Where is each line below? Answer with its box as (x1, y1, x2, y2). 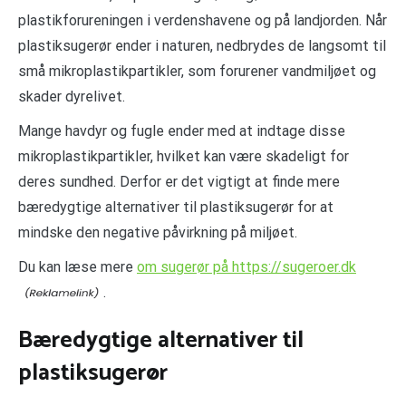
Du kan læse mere (18, 257, 137, 275)
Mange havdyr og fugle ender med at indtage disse (18, 121, 345, 140)
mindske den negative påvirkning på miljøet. (18, 223, 297, 241)
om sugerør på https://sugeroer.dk (137, 257, 356, 275)
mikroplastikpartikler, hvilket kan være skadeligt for (18, 147, 349, 165)
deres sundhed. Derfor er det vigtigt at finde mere (18, 172, 340, 190)
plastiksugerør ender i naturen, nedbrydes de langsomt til (18, 36, 386, 54)
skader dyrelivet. (18, 87, 125, 105)
